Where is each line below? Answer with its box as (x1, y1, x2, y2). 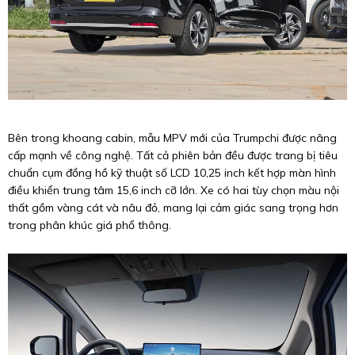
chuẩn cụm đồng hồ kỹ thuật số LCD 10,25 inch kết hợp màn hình (8, 165, 336, 180)
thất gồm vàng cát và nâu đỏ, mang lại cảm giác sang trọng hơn (8, 200, 338, 215)
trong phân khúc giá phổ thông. (8, 217, 171, 232)
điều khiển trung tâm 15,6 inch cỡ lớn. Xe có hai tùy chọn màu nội (8, 182, 339, 197)
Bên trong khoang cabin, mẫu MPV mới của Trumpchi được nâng (8, 130, 337, 145)
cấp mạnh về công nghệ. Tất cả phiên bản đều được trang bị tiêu (8, 147, 338, 162)
